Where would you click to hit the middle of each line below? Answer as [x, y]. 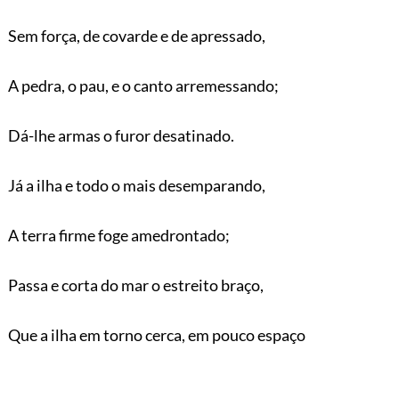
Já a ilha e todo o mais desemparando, [136, 185]
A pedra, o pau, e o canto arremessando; [143, 85]
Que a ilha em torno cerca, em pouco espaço [156, 334]
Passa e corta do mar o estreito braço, [135, 285]
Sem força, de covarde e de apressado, [136, 35]
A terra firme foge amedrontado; [118, 235]
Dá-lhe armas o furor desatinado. [121, 135]
